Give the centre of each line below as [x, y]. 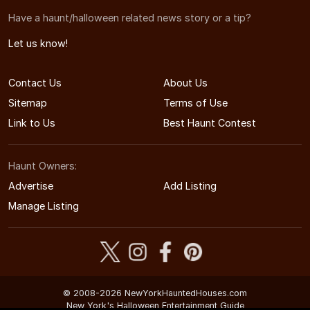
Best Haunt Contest [210, 123]
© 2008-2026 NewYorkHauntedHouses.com [155, 293]
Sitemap [28, 103]
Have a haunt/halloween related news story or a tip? [130, 18]
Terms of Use [195, 103]
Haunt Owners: [43, 166]
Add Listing [190, 186]
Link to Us [32, 123]
